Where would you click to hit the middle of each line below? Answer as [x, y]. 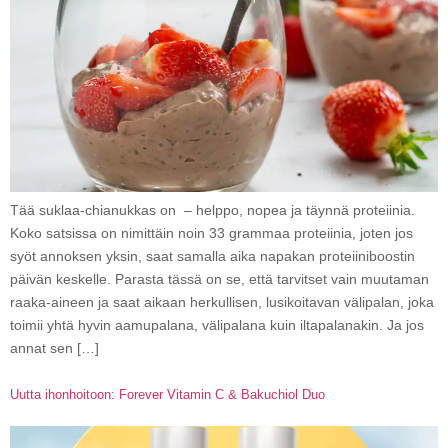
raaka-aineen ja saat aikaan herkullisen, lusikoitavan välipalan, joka [222, 301]
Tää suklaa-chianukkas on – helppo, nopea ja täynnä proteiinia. [212, 209]
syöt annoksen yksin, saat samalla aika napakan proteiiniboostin [212, 255]
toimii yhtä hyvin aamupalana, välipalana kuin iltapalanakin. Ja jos [217, 324]
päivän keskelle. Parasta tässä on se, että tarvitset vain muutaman [219, 278]
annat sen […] [54, 347]
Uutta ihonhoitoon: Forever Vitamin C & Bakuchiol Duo [167, 395]
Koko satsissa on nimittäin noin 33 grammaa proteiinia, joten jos [211, 232]
